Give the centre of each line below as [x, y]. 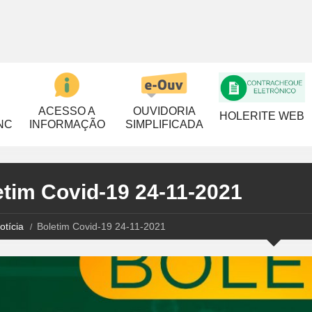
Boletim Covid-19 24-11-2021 [101, 226]
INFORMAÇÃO [67, 124]
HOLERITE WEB [262, 116]
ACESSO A [67, 111]
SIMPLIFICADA [164, 124]
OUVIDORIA [164, 111]
